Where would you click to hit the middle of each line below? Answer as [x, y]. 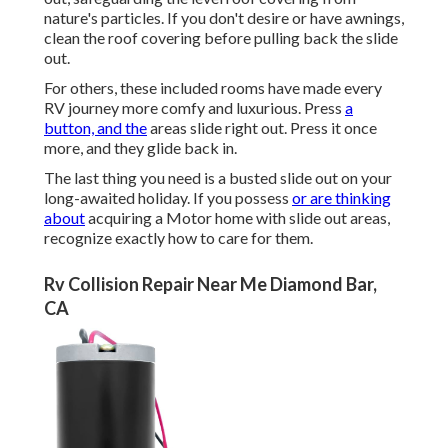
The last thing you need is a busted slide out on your [218, 178]
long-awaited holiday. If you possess [168, 198]
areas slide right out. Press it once [262, 128]
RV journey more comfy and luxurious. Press [194, 108]
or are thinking [341, 198]
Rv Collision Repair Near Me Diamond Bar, [210, 284]
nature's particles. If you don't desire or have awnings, [224, 18]
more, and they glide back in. [140, 148]
